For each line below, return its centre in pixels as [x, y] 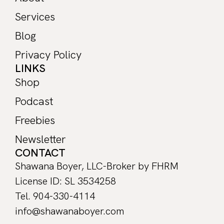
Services [35, 17]
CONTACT [40, 153]
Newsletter [40, 139]
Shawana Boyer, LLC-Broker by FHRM [98, 166]
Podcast [34, 101]
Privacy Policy [48, 55]
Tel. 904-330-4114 [55, 196]
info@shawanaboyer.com [69, 211]
